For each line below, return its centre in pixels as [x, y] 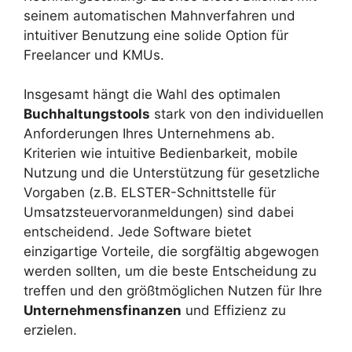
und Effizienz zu [234, 311]
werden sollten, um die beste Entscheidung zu [170, 271]
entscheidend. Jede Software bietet [137, 232]
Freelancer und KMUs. [94, 55]
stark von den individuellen [237, 114]
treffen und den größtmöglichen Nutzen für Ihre [173, 291]
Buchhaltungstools [87, 114]
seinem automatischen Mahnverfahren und [159, 15]
